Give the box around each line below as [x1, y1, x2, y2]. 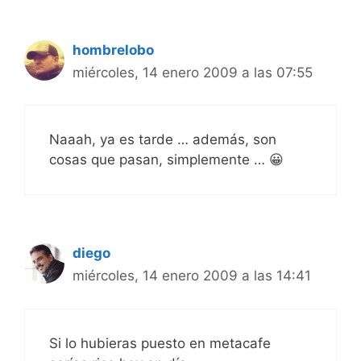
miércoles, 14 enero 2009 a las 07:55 [73, 64, 313, 81]
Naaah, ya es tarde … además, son [49, 131, 276, 148]
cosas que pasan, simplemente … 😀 [49, 151, 284, 168]
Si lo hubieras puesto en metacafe [49, 334, 271, 351]
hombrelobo [73, 41, 154, 58]
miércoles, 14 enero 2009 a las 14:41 [73, 268, 311, 284]
